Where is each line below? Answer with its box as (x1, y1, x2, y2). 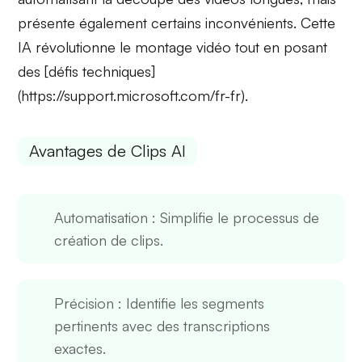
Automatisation (54, 208, 149, 227)
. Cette (293, 13, 336, 32)
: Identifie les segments (114, 294, 265, 313)
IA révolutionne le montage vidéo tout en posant (18, 37, 328, 56)
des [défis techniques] (18, 61, 156, 80)
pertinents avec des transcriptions (54, 317, 271, 335)
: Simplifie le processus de (148, 208, 320, 227)
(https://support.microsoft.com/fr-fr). (18, 86, 249, 104)
